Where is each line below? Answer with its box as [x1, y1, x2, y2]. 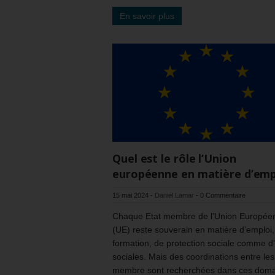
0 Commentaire [200, 191, 246, 199]
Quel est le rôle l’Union [112, 150, 236, 166]
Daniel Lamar [155, 191, 194, 199]
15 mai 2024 [112, 191, 149, 199]
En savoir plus [120, 11, 174, 21]
